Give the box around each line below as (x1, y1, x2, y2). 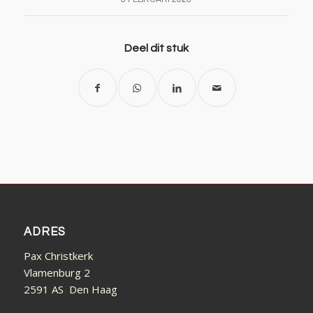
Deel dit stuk (124, 43, 189, 54)
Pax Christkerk (23, 248, 93, 263)
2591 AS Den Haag (23, 282, 117, 296)
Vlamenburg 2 (23, 265, 90, 279)
